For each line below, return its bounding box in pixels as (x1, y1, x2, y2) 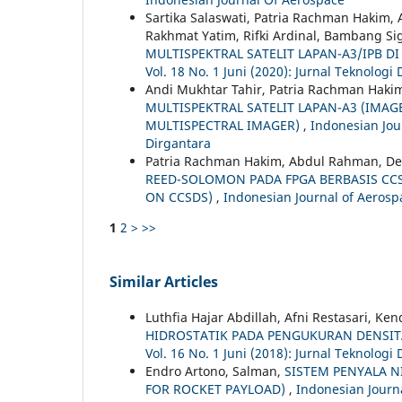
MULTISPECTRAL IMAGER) (145, 116, 303, 134)
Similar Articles (109, 271, 218, 292)
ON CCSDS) (145, 188, 216, 205)
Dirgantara (145, 134, 211, 152)
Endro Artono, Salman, (145, 362, 284, 380)
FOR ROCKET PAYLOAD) (145, 380, 289, 398)
